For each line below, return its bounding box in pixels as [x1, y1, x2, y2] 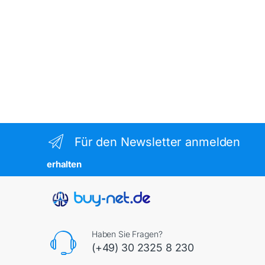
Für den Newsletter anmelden [74, 134, 241, 149]
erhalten [47, 159, 82, 170]
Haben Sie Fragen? [91, 229, 163, 240]
